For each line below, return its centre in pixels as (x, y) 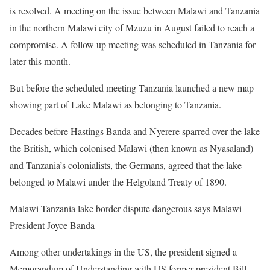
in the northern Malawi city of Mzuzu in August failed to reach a (132, 27)
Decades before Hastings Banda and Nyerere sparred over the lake (135, 131)
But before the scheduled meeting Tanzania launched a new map (132, 88)
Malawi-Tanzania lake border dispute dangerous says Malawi (126, 208)
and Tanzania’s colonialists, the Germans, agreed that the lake (126, 165)
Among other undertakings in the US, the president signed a (123, 252)
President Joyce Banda (52, 225)
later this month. (40, 61)
